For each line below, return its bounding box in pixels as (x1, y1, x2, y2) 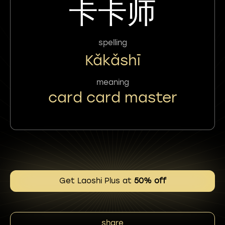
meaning (96, 77, 129, 87)
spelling (98, 38, 127, 47)
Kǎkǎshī (85, 51, 140, 69)
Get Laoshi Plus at (59, 176, 134, 185)
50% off (134, 176, 166, 185)
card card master (48, 88, 177, 106)
